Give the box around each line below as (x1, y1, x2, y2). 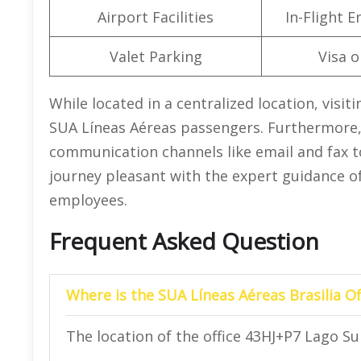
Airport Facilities (98, 6, 214, 27)
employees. (49, 189, 127, 210)
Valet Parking (109, 46, 202, 66)
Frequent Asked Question (49, 225, 319, 256)
